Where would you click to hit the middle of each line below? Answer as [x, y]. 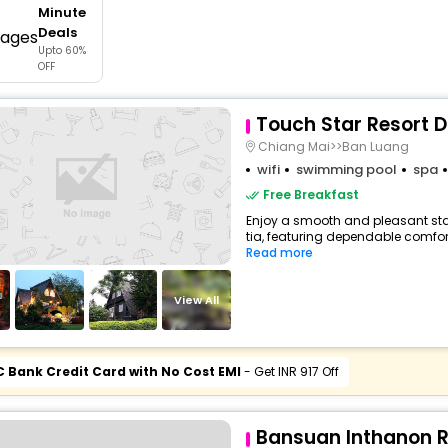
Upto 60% [61, 50]
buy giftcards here [249, 11]
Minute [61, 12]
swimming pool [346, 169]
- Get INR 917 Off [289, 371]
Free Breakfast [310, 194]
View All [197, 299]
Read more [279, 252]
